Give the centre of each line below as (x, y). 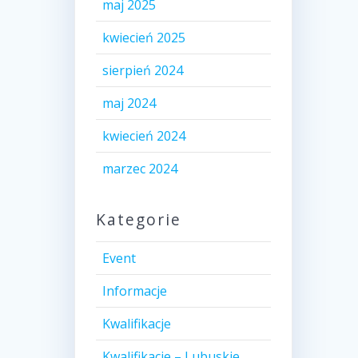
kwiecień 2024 (143, 136)
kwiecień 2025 (143, 38)
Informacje (134, 291)
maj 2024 (129, 103)
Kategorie (138, 220)
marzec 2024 (139, 169)
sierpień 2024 (142, 71)
